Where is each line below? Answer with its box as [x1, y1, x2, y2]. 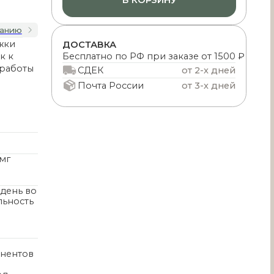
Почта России [10, 42, 70, 52]
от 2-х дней [103, 28, 152, 39]
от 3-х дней [103, 42, 152, 52]
